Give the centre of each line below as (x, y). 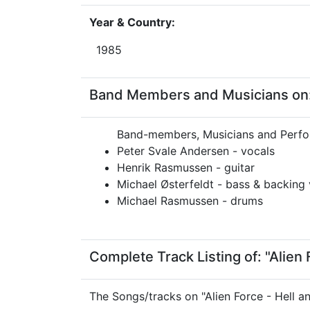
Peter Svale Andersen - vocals (196, 151)
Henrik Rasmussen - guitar (186, 167)
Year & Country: (132, 22)
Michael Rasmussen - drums (190, 201)
